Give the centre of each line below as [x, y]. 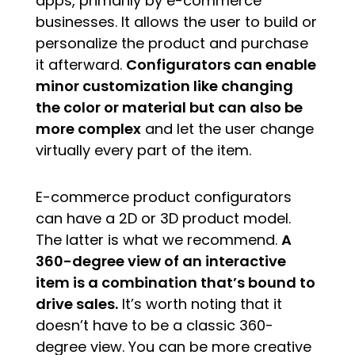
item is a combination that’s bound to [175, 282]
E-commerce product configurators [163, 197]
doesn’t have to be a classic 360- [154, 325]
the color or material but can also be [169, 107]
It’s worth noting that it [200, 303]
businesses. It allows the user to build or [176, 21]
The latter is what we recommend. [158, 239]
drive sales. [76, 303]
